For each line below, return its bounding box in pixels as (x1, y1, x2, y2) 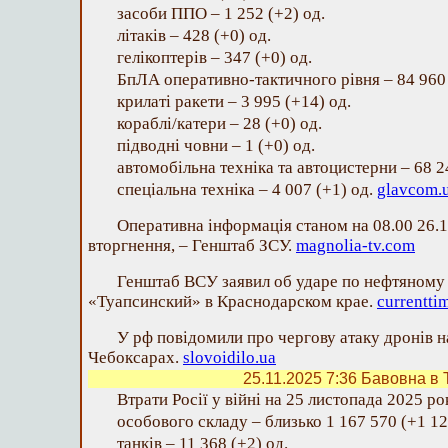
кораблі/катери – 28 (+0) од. (117, 114, 322, 133)
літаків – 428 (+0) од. (117, 26, 271, 45)
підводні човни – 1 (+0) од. (117, 136, 315, 155)
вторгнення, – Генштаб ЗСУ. (88, 236, 296, 255)
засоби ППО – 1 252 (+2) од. (117, 4, 325, 23)
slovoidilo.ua (183, 348, 276, 367)
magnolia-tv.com (296, 236, 415, 255)
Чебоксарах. (88, 348, 183, 367)
